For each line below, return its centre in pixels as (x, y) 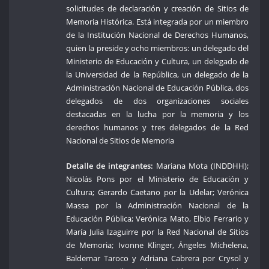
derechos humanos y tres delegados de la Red (158, 127)
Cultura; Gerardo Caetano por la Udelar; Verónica (158, 192)
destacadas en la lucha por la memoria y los (158, 114)
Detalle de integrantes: (110, 165)
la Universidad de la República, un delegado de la (158, 74)
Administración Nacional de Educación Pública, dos (158, 87)
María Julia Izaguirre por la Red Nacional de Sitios (158, 231)
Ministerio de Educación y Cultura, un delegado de (158, 61)
